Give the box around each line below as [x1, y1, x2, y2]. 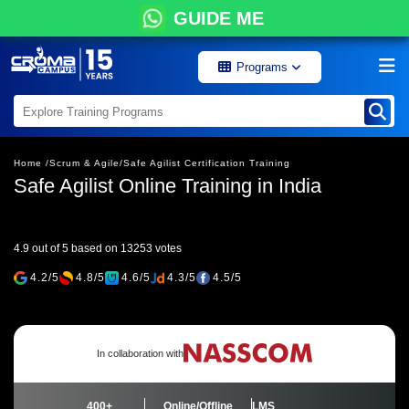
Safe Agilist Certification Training [123, 158, 290, 168]
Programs [236, 60, 291, 74]
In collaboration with [97, 348, 184, 359]
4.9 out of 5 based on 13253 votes [14, 242, 182, 255]
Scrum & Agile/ [49, 158, 123, 168]
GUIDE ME [173, 8, 264, 28]
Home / [14, 158, 49, 168]
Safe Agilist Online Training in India [14, 174, 321, 197]
